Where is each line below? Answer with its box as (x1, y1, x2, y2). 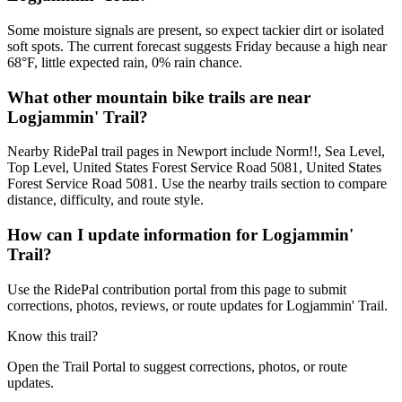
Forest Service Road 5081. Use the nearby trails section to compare (7, 176, 387, 192)
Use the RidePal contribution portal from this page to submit (7, 281, 346, 297)
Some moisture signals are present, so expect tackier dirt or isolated (7, 22, 384, 38)
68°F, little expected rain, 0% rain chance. (7, 54, 242, 70)
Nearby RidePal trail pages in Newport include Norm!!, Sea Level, (7, 144, 385, 160)
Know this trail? (7, 328, 98, 344)
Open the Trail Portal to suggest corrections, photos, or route (7, 358, 347, 374)
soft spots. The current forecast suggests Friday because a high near (7, 38, 387, 54)
